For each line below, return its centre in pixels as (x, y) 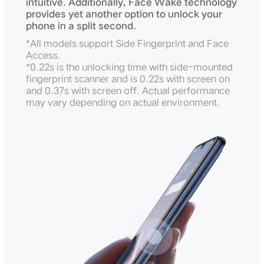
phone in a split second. (81, 26)
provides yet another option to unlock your (124, 14)
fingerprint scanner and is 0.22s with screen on (128, 79)
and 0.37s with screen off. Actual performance (128, 90)
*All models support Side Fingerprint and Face (127, 43)
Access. (44, 55)
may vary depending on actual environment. (123, 102)
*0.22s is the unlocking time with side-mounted (129, 67)
